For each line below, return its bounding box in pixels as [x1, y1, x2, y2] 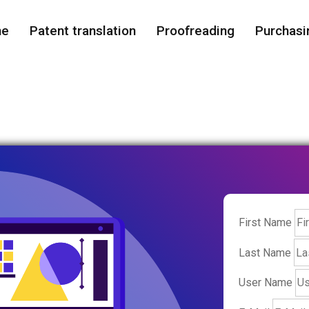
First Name [239, 216, 292, 230]
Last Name [239, 246, 291, 259]
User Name [239, 276, 292, 290]
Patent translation [30, 23, 136, 39]
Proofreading [157, 23, 235, 39]
